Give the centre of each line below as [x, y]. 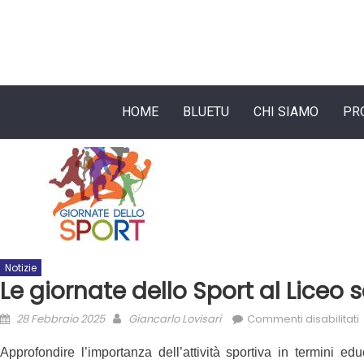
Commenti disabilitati [303, 319]
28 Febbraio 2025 [61, 319]
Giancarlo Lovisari [175, 319]
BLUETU [206, 112]
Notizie [21, 268]
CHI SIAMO [286, 112]
